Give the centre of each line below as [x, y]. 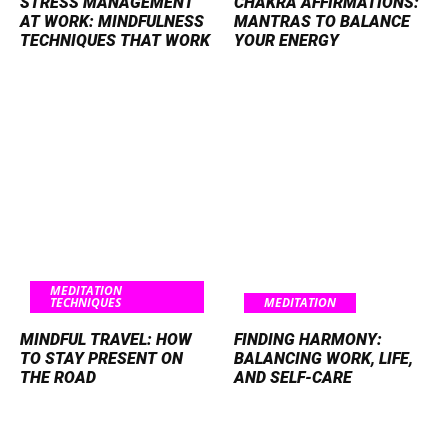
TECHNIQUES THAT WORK [115, 40]
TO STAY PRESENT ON [101, 358]
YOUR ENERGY [286, 40]
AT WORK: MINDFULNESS [112, 21]
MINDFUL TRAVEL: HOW [106, 339]
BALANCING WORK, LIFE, [323, 358]
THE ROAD [58, 377]
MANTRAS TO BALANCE [322, 21]
